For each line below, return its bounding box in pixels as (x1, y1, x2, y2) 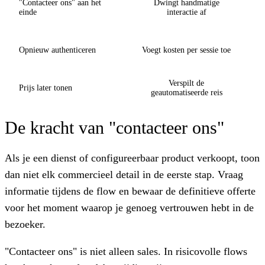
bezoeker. (5, 218, 46, 230)
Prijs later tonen (19, 83, 72, 92)
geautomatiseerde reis (150, 88, 222, 97)
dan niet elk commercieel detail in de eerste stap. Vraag (5, 168, 243, 180)
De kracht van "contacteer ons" (5, 117, 224, 137)
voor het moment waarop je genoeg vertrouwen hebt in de (5, 201, 254, 214)
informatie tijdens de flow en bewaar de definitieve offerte (5, 185, 256, 197)
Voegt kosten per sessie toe (142, 45, 231, 54)
